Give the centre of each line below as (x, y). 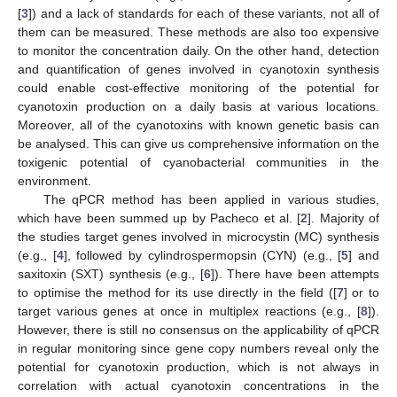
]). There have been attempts (295, 274)
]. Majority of (344, 218)
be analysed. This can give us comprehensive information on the (198, 144)
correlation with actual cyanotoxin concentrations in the (198, 385)
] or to (362, 292)
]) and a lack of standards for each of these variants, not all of (204, 13)
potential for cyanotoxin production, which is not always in (198, 367)
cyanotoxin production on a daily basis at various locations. (198, 106)
